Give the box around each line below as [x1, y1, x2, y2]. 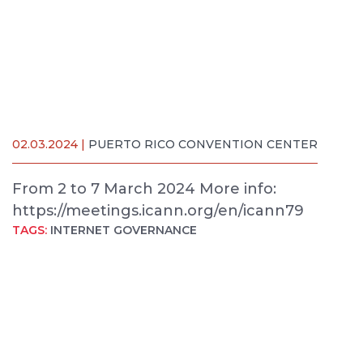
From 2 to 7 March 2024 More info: [12, 180, 276, 198]
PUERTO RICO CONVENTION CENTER [88, 137, 318, 152]
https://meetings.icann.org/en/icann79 [12, 202, 304, 220]
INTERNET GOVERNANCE [50, 223, 197, 237]
